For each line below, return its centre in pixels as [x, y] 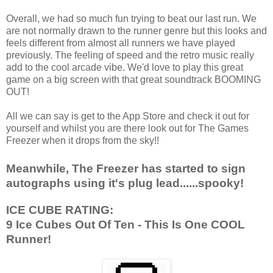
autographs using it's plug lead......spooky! [125, 183]
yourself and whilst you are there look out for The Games [127, 128]
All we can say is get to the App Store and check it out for [128, 116]
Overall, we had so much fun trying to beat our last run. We [131, 18]
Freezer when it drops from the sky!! [84, 140]
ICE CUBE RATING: [61, 210]
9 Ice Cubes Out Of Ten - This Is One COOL [126, 224]
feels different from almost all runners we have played [121, 43]
